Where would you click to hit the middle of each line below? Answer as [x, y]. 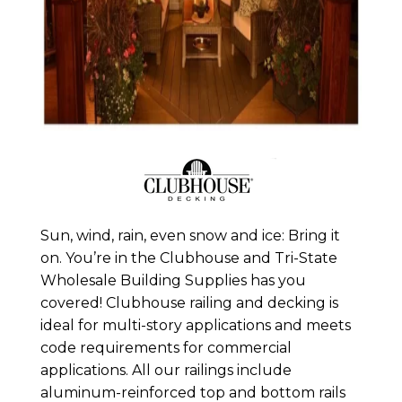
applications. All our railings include [166, 370]
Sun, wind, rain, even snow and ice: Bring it [190, 235]
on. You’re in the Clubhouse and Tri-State [188, 258]
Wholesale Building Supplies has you [173, 280]
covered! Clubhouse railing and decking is [189, 302]
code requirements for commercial [166, 347]
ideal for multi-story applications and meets [195, 325]
